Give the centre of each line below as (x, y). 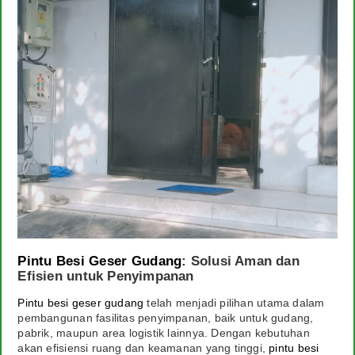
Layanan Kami (59, 59)
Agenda (42, 24)
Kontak (40, 148)
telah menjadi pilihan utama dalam (234, 303)
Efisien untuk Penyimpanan (106, 277)
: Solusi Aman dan (240, 261)
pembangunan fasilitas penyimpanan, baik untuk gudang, (166, 318)
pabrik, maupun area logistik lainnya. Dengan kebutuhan (164, 333)
